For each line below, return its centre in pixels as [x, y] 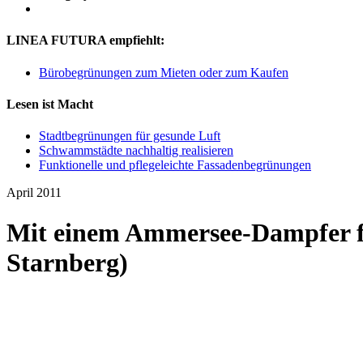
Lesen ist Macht [50, 104]
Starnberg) [67, 262]
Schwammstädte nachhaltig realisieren [136, 151]
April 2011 [34, 193]
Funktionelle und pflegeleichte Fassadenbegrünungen [175, 165]
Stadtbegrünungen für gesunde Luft [130, 136]
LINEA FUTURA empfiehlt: [85, 41]
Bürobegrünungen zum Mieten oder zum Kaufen [164, 72]
